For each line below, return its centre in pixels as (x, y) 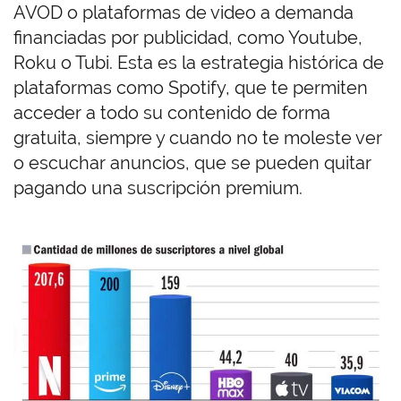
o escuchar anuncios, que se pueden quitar (192, 163)
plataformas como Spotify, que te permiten (191, 88)
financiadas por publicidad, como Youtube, (188, 38)
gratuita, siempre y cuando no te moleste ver (198, 138)
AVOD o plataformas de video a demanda (183, 13)
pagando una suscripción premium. (158, 188)
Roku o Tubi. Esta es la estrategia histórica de (199, 63)
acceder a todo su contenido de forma (172, 113)
